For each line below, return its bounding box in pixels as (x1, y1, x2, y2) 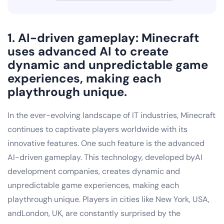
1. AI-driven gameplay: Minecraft (7, 29, 199, 45)
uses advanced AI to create (7, 43, 168, 59)
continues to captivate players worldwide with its (7, 123, 187, 134)
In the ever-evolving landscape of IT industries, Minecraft (7, 109, 215, 120)
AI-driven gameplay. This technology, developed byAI (7, 151, 202, 162)
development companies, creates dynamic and (7, 165, 180, 176)
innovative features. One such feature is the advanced (7, 137, 204, 148)
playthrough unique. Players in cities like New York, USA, (7, 193, 209, 204)
